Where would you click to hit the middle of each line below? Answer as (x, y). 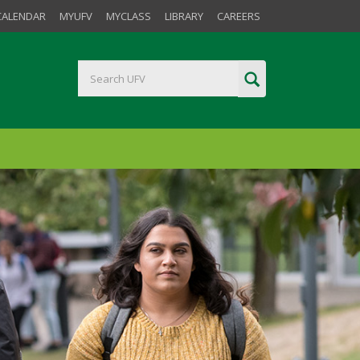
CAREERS (239, 16)
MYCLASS (129, 16)
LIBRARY (184, 16)
